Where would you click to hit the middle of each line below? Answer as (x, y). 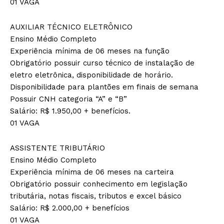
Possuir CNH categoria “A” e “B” (68, 99)
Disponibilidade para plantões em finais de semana (104, 87)
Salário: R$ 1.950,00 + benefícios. (70, 111)
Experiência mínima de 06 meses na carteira (92, 172)
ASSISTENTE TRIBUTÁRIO (57, 148)
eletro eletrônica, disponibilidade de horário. (91, 75)
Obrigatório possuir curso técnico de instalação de (102, 63)
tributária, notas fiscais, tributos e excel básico (96, 196)
